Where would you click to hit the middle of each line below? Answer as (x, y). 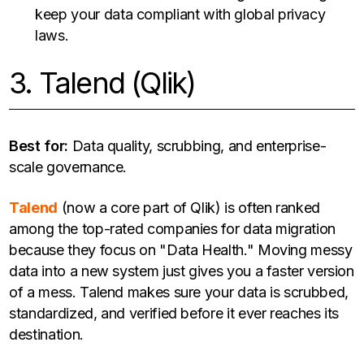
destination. (46, 335)
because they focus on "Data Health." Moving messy (181, 250)
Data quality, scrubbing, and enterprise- (197, 146)
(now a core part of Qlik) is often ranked (189, 208)
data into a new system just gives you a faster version (182, 271)
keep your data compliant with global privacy (180, 15)
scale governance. (68, 167)
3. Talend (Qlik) (102, 83)
